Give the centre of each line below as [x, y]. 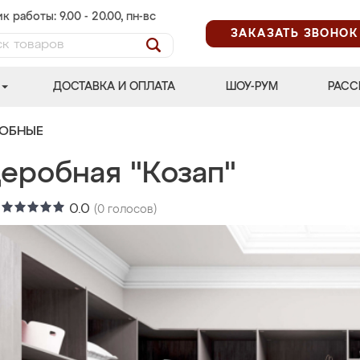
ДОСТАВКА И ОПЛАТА [115, 87]
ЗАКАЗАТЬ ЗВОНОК [295, 33]
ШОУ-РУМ [252, 87]
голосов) [131, 210]
